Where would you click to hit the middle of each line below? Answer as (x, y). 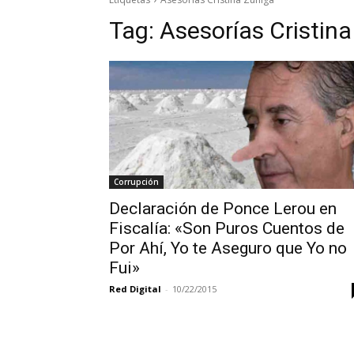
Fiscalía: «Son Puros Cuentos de (227, 228)
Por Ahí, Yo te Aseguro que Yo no (228, 248)
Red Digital (135, 288)
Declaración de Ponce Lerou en (223, 208)
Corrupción (136, 181)
